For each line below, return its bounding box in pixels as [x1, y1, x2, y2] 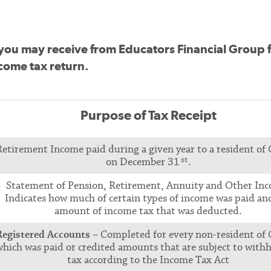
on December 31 [105, 155, 180, 168]
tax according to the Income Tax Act [67, 253, 229, 266]
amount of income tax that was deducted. [54, 204, 242, 217]
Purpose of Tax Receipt [80, 107, 217, 123]
